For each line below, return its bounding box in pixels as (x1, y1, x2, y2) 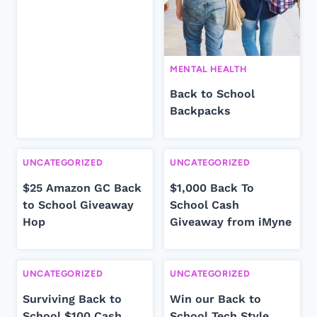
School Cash (170, 198, 239, 212)
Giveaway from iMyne (170, 215, 292, 229)
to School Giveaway (23, 198, 134, 212)
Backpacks (170, 104, 231, 118)
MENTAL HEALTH (170, 63, 247, 74)
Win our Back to (170, 292, 261, 306)
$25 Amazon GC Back (23, 181, 142, 195)
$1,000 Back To (170, 181, 254, 195)
